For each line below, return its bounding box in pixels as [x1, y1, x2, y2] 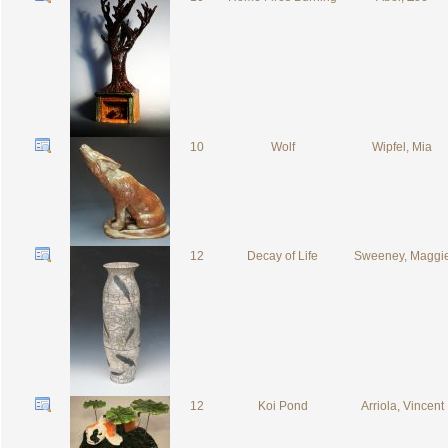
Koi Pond [257, 399, 308, 413]
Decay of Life [247, 249, 318, 263]
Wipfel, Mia [372, 140, 432, 154]
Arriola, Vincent [360, 399, 444, 413]
